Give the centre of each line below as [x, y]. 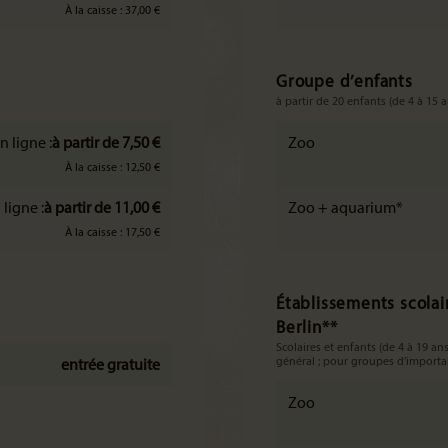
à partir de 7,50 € [106, 144]
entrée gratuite [110, 366]
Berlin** [307, 328]
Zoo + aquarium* [345, 209]
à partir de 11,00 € [102, 209]
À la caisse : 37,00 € [112, 11]
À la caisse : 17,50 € [112, 233]
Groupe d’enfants [344, 82]
